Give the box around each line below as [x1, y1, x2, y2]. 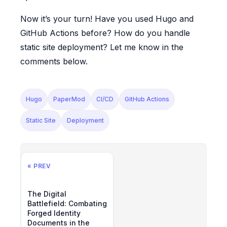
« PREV [27, 162, 51, 170]
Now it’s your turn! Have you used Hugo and [20, 13, 194, 24]
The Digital [27, 189, 66, 198]
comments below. [20, 56, 88, 66]
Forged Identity [27, 208, 81, 217]
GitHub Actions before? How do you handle [20, 27, 190, 38]
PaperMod [53, 95, 85, 103]
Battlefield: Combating [27, 199, 107, 208]
